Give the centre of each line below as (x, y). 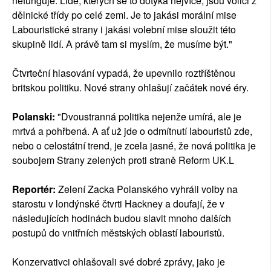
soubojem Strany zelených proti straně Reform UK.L (123, 160)
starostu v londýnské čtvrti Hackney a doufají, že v (118, 204)
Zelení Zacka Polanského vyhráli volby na (148, 189)
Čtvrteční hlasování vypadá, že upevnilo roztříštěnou (124, 73)
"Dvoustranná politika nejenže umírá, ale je (148, 117)
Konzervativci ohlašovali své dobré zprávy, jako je (119, 262)
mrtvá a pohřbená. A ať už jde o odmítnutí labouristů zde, (132, 131)
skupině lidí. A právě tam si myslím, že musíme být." (122, 44)
